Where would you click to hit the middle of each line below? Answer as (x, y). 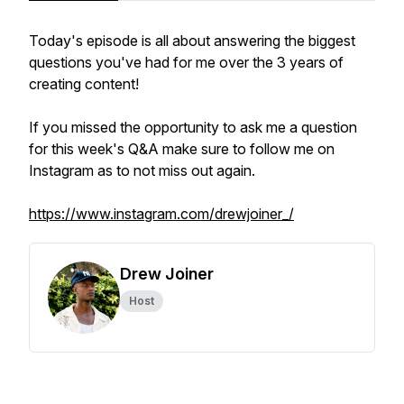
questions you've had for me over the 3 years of (186, 62)
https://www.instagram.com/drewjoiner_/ (161, 214)
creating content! (84, 84)
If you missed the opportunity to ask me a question (193, 127)
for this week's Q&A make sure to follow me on (182, 149)
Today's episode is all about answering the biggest (192, 41)
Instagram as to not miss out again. (142, 170)
